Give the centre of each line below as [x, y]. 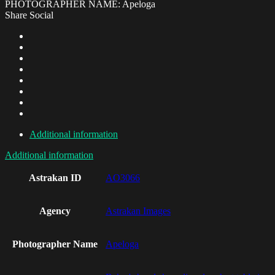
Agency [55, 211]
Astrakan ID [55, 178]
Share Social [29, 15]
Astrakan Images [138, 211]
